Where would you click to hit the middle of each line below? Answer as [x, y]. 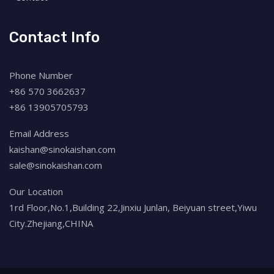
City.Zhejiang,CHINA [51, 223]
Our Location [36, 191]
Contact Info [54, 37]
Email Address [39, 133]
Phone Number [41, 75]
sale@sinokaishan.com [56, 165]
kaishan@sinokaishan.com [62, 149]
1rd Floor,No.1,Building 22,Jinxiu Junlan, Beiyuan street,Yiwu [133, 207]
